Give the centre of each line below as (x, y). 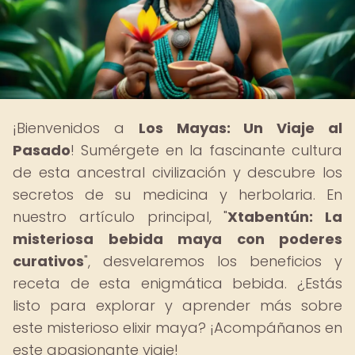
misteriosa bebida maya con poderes (177, 239)
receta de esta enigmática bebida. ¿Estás (177, 283)
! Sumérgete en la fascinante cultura (206, 150)
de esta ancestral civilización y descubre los (177, 172)
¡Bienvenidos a (76, 128)
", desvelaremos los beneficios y (213, 261)
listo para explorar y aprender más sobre (177, 305)
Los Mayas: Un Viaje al (240, 128)
